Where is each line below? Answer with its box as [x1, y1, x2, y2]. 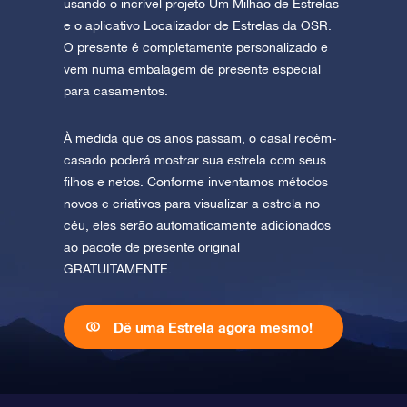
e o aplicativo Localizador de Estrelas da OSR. [64, 18, 332, 34]
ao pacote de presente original [64, 240, 240, 255]
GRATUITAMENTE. [64, 262, 172, 277]
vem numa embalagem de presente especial [64, 62, 321, 77]
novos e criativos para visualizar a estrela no [64, 196, 320, 212]
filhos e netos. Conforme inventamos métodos [64, 174, 328, 190]
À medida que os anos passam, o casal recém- [64, 131, 336, 146]
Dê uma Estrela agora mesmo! [113, 319, 313, 336]
